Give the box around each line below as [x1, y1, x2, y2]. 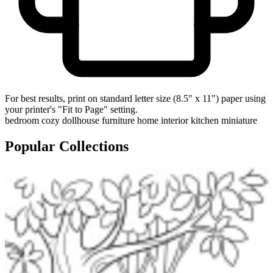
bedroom [5, 115, 39, 126]
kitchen [191, 115, 219, 126]
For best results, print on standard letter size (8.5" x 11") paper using [5, 93, 266, 104]
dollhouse [62, 115, 99, 126]
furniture [102, 115, 135, 126]
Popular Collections [5, 138, 129, 155]
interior [161, 115, 188, 126]
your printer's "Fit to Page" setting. [5, 104, 138, 115]
